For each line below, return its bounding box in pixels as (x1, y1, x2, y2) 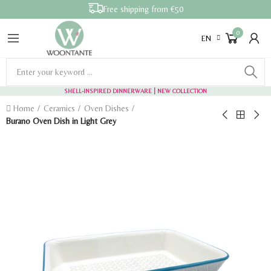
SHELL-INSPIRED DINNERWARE (64, 88, 152, 94)
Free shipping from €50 (103, 4, 183, 14)
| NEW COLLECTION (152, 88, 207, 94)
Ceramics (44, 103, 75, 113)
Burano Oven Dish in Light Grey (6, 116, 116, 126)
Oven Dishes (84, 103, 129, 113)
